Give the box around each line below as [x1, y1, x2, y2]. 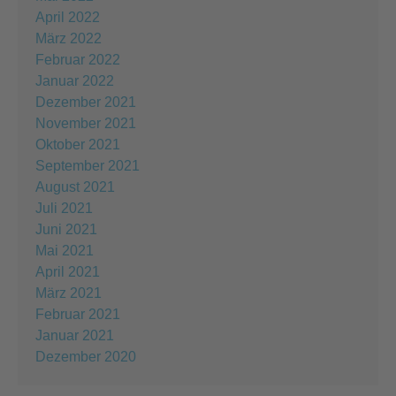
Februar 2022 [35, 51, 120, 67]
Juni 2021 [35, 221, 97, 237]
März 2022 [35, 30, 102, 46]
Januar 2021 [35, 327, 114, 343]
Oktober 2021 [35, 136, 120, 152]
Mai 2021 [35, 242, 94, 258]
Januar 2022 [35, 72, 114, 88]
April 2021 [35, 263, 100, 279]
